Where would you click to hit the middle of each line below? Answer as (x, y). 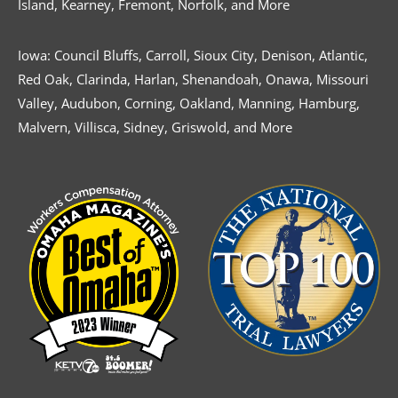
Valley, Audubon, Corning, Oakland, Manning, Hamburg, (189, 103)
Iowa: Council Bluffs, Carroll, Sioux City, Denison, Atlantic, (193, 55)
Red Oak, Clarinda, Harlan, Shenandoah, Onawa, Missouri (193, 79)
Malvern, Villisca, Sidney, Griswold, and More (155, 127)
